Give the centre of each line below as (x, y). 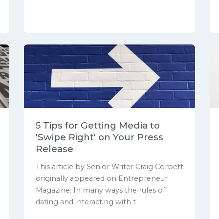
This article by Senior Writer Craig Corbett (109, 166)
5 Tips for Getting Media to (98, 126)
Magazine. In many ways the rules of (100, 190)
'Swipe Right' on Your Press (99, 137)
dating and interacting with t (86, 202)
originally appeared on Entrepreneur (102, 178)
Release (55, 149)
